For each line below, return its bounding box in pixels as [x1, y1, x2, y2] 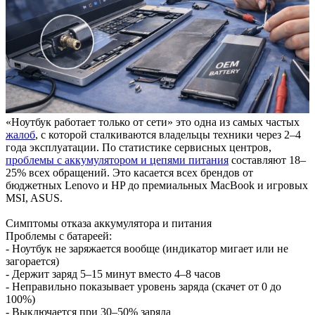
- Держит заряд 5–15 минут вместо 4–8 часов [6, 267, 221, 280]
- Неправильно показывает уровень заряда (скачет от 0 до [6, 280, 281, 292]
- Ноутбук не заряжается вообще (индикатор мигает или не [6, 242, 288, 255]
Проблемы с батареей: [6, 229, 112, 242]
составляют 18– [229, 153, 306, 166]
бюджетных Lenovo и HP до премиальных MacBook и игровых [6, 179, 308, 191]
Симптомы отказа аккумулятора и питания [6, 217, 212, 229]
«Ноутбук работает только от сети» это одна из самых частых [6, 115, 300, 128]
